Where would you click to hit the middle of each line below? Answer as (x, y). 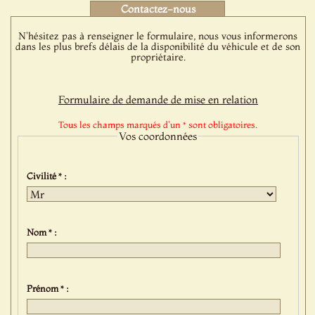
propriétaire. (158, 57)
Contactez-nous (158, 9)
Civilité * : (49, 175)
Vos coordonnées (158, 136)
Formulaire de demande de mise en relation (158, 99)
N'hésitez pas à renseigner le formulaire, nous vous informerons (158, 36)
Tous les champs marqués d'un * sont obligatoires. (158, 124)
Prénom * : (50, 288)
